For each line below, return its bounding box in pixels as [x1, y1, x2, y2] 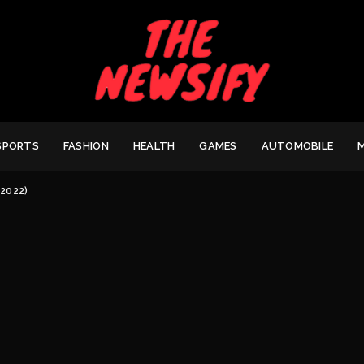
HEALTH [132, 139, 175, 152]
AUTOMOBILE [261, 139, 334, 152]
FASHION [63, 139, 109, 152]
